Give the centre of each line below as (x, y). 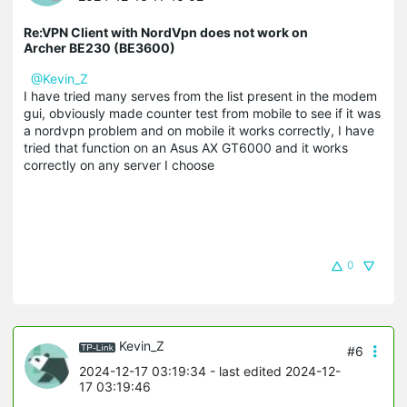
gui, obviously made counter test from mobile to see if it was (202, 114)
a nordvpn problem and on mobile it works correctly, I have (199, 131)
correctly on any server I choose (119, 165)
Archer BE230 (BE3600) (99, 48)
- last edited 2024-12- (273, 372)
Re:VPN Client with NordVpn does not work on (166, 33)
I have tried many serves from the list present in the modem (200, 96)
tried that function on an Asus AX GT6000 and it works (186, 148)
